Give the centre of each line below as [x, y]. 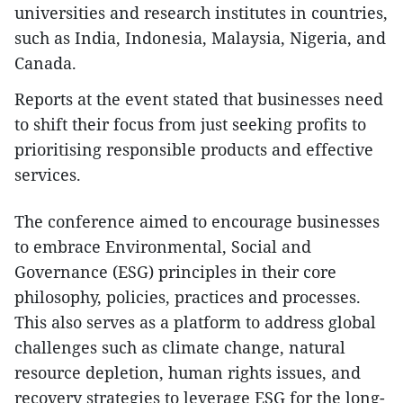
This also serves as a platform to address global [195, 322]
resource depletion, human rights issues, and [188, 373]
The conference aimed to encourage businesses [197, 222]
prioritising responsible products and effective [194, 150]
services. [48, 175]
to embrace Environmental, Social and [163, 247]
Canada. [45, 63]
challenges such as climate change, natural [180, 348]
